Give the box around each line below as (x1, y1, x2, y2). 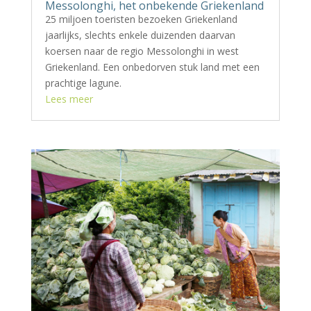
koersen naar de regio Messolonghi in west (44, 44, 239, 58)
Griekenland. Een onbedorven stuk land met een (44, 60, 260, 74)
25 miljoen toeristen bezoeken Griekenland (44, 12, 237, 26)
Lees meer (44, 92, 93, 106)
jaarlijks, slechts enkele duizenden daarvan (44, 28, 235, 42)
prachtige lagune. (44, 76, 121, 90)
